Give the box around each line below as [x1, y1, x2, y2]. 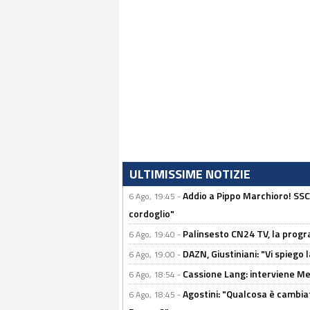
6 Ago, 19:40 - [129, 228, 183, 241]
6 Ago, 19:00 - [129, 248, 183, 262]
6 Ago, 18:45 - [129, 288, 183, 302]
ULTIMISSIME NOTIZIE [129, 165, 250, 184]
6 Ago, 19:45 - [129, 190, 183, 203]
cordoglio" [129, 206, 174, 221]
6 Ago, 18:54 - [129, 268, 183, 282]
